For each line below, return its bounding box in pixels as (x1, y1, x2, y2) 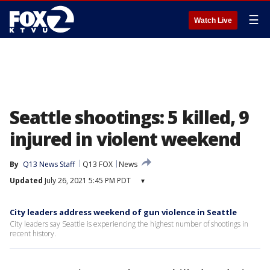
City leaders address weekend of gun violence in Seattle (10, 207, 237, 218)
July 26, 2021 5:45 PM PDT (43, 175, 131, 186)
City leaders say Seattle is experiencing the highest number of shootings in (10, 219, 248, 229)
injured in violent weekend (10, 127, 240, 151)
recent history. (10, 228, 56, 239)
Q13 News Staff (23, 159, 75, 169)
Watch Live (194, 16, 232, 25)
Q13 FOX (83, 159, 113, 169)
